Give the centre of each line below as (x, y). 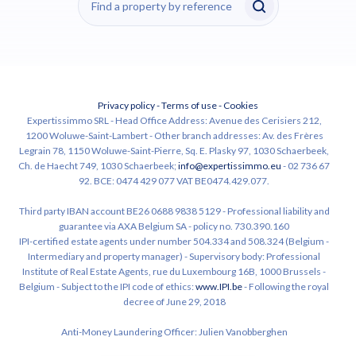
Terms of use (189, 106)
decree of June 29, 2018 (174, 302)
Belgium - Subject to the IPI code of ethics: (107, 287)
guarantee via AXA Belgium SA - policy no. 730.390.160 (174, 226)
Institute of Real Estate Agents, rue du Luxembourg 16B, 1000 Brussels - (174, 272)
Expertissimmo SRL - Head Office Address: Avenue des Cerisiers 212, (174, 121)
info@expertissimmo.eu (230, 166)
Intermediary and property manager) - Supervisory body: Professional (174, 257)
